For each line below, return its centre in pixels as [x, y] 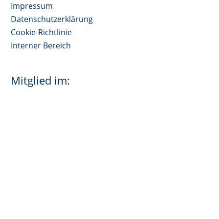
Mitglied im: [41, 80]
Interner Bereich [41, 45]
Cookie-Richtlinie [42, 32]
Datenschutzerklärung [52, 19]
